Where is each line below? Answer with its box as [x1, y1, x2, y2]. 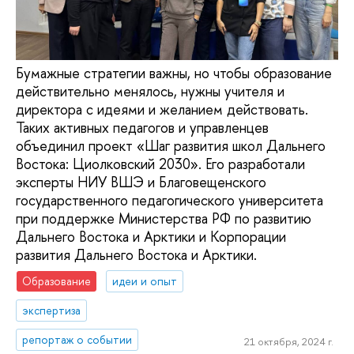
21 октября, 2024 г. [243, 334, 333, 349]
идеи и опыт [112, 273, 178, 289]
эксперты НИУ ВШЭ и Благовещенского [16, 171, 266, 192]
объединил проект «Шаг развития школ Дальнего [16, 135, 326, 156]
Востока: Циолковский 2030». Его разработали [16, 153, 305, 174]
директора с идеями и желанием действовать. [16, 99, 308, 119]
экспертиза [22, 302, 81, 318]
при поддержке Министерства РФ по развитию [16, 208, 311, 228]
